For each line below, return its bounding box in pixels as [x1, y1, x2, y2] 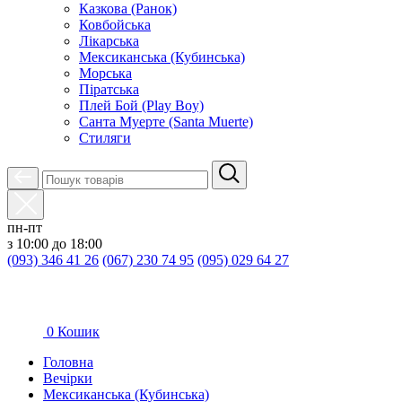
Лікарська [79, 33, 139, 48]
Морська [79, 66, 132, 81]
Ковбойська [79, 17, 151, 32]
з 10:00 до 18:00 [7, 236, 102, 251]
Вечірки [43, 371, 92, 386]
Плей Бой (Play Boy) [79, 98, 204, 113]
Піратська [79, 82, 139, 97]
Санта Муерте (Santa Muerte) [79, 114, 253, 129]
